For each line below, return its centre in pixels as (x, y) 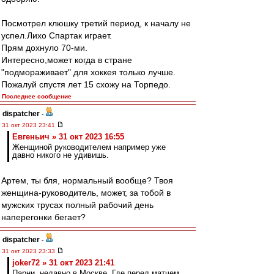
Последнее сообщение (37, 96)
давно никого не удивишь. (61, 155)
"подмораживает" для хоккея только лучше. (88, 72)
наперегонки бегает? (43, 217)
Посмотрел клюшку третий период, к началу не (96, 23)
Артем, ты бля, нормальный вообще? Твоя (87, 180)
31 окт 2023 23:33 (29, 251)
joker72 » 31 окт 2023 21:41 (63, 263)
